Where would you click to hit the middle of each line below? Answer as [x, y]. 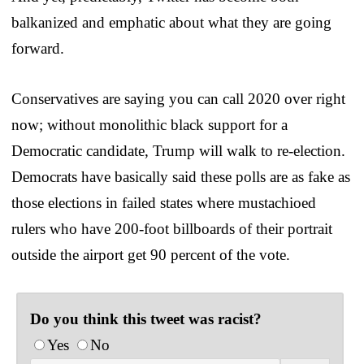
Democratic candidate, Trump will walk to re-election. [178, 150]
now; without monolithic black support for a [149, 124]
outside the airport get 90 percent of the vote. [151, 254]
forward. [38, 48]
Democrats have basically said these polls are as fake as [181, 176]
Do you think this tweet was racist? [146, 318]
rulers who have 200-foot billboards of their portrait [172, 228]
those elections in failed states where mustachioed [164, 202]
